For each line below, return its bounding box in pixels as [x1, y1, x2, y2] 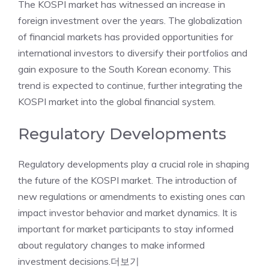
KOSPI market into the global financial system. [18, 95, 216, 107]
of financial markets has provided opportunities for [18, 31, 233, 43]
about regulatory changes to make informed [18, 239, 205, 251]
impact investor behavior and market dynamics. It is [18, 207, 237, 219]
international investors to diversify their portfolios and [18, 47, 247, 59]
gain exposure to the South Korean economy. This [18, 63, 231, 75]
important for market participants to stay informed [18, 223, 234, 235]
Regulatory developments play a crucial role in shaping [18, 158, 249, 170]
